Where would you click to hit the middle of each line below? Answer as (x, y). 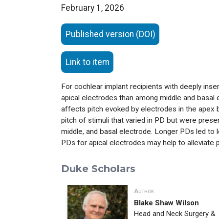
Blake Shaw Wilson (167, 203)
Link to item (87, 62)
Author (144, 191)
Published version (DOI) (110, 34)
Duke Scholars (98, 169)
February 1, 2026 (92, 8)
